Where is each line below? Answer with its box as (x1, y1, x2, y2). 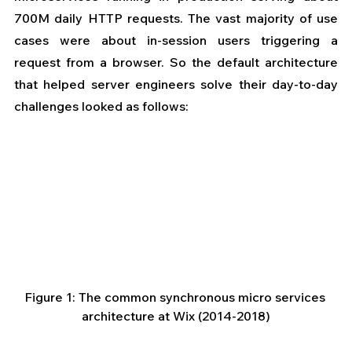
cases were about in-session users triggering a (14, 32, 338, 49)
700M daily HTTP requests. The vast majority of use (14, 10, 338, 27)
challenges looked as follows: (14, 98, 189, 115)
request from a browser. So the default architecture (14, 54, 338, 71)
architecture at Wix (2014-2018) (82, 308, 270, 324)
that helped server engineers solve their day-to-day (14, 76, 338, 93)
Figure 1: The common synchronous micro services (24, 289, 328, 306)
